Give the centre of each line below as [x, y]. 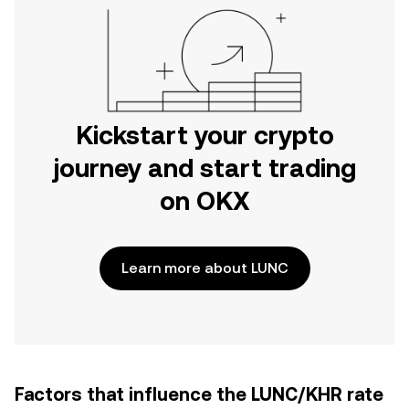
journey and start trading [204, 168]
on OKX [204, 201]
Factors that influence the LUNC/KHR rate [199, 394]
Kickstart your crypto [204, 135]
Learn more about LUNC [204, 268]
